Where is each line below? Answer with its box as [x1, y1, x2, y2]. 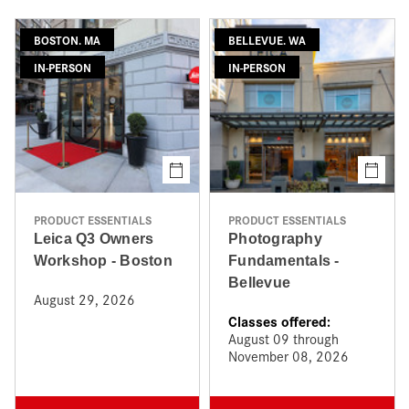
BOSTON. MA [33, 31, 100, 48]
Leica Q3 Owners [33, 231, 154, 246]
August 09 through [228, 329, 339, 348]
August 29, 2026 [33, 289, 135, 309]
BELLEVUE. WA [228, 31, 306, 48]
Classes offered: [228, 310, 330, 331]
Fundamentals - [228, 253, 340, 268]
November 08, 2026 [228, 346, 349, 365]
